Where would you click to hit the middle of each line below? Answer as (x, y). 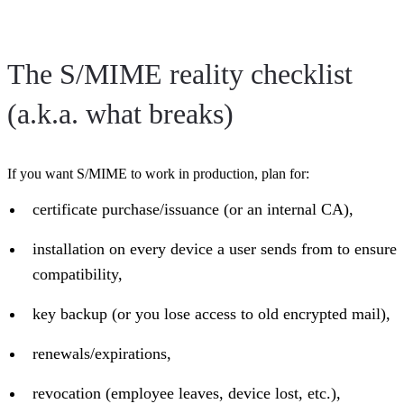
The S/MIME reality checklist (180, 73)
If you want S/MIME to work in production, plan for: (158, 173)
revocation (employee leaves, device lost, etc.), (187, 393)
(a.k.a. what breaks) (120, 113)
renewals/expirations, (102, 353)
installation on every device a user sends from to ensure (215, 248)
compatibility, (78, 274)
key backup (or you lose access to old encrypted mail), (211, 313)
